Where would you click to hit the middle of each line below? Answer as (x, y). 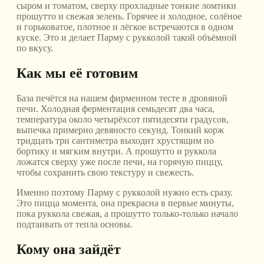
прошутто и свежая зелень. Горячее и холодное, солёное (129, 16)
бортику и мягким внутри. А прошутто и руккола (116, 151)
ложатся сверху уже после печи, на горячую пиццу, (120, 162)
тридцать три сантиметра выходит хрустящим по (115, 141)
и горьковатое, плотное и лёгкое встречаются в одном (125, 27)
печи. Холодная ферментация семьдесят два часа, (115, 109)
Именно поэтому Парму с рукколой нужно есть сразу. (125, 193)
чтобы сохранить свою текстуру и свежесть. (105, 173)
